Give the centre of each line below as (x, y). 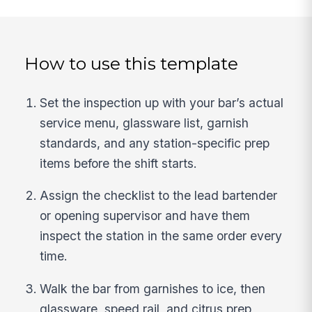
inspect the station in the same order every (161, 236)
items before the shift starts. (119, 163)
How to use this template (132, 64)
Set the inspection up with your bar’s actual (162, 102)
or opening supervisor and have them (145, 216)
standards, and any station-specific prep (155, 143)
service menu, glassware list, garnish (145, 123)
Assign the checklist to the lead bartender (159, 196)
